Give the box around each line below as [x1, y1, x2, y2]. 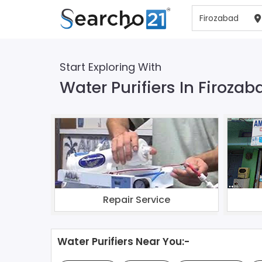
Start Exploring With [60, 60, 161, 74]
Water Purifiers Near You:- [57, 234, 189, 249]
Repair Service [103, 192, 170, 206]
